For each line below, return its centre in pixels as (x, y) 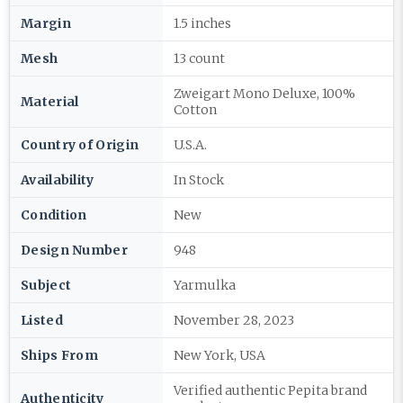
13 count (199, 58)
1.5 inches (202, 23)
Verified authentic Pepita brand (270, 390)
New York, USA (219, 355)
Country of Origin (80, 145)
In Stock (199, 180)
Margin (46, 23)
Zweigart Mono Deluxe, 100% (264, 94)
